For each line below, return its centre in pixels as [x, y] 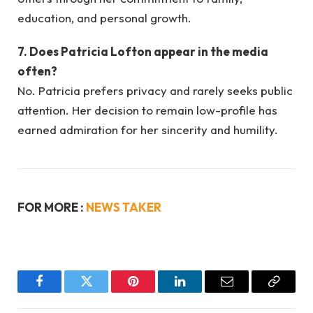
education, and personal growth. [104, 17]
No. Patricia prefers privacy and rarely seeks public [155, 91]
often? [37, 71]
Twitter [103, 292]
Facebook [63, 292]
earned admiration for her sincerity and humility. [148, 130]
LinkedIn [202, 292]
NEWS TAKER [124, 208]
